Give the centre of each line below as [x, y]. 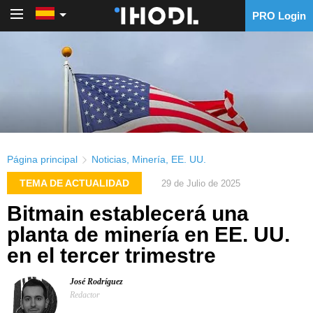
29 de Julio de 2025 [201, 183]
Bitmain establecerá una [128, 214]
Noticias [109, 159]
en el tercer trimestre [111, 256]
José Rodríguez [96, 282]
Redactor [85, 295]
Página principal [42, 159]
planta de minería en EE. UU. [148, 235]
